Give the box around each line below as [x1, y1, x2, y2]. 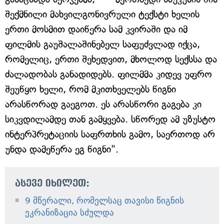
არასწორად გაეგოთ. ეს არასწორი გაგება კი [5, 98, 201, 110]
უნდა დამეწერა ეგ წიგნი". [5, 143, 118, 155]
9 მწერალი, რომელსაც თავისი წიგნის [25, 195, 184, 206]
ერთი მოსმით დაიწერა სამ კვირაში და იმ [5, 23, 187, 35]
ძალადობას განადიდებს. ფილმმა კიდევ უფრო [5, 68, 212, 80]
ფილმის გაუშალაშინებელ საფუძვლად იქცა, [5, 38, 200, 50]
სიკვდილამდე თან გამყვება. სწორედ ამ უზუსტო [5, 113, 215, 125]
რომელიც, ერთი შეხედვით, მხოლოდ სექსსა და [5, 53, 217, 65]
